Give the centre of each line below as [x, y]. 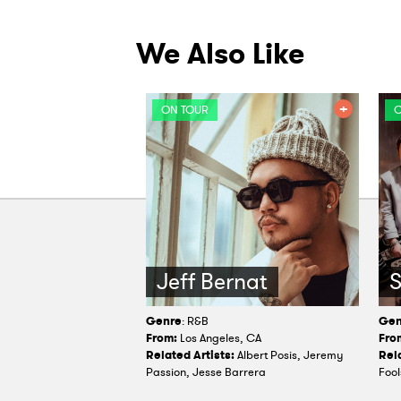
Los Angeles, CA [219, 339]
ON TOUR [185, 111]
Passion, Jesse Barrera [206, 373]
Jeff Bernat [212, 282]
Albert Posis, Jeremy [289, 356]
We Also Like [220, 54]
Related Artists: [190, 356]
